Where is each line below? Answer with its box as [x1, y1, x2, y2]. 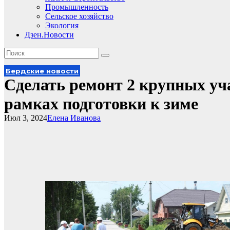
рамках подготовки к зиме [4, 94, 198, 113]
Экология [45, 21, 79, 30]
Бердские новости [6, 67, 79, 75]
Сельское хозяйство [45, 12, 113, 21]
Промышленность [45, 3, 108, 11]
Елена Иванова [47, 113, 101, 122]
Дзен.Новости [25, 30, 74, 39]
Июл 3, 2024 [4, 113, 47, 122]
